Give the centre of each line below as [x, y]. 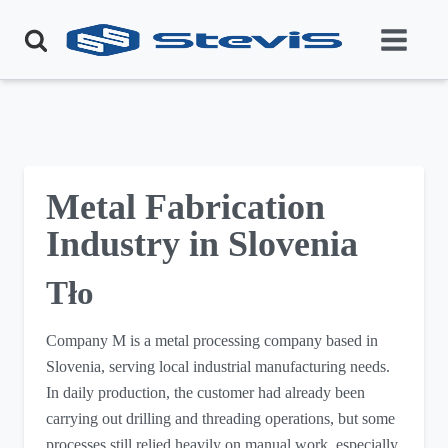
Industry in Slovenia [202, 243]
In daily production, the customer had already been [206, 392]
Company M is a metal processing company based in [212, 340]
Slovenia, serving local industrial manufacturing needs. [218, 366]
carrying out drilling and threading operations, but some [221, 418]
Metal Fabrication [186, 206]
